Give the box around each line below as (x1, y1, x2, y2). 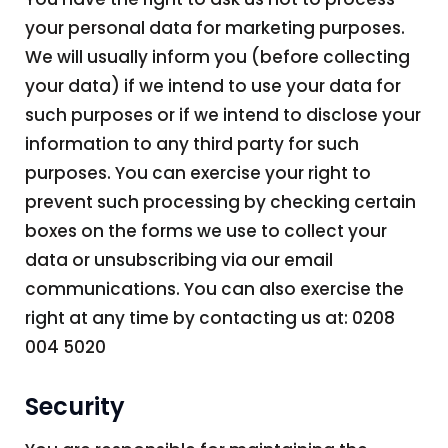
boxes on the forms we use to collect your (25, 218, 387, 243)
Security (25, 389, 125, 423)
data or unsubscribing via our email (25, 247, 333, 272)
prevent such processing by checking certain (25, 189, 416, 214)
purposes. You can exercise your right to (25, 160, 371, 185)
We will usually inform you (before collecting (25, 44, 410, 69)
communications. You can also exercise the (25, 276, 404, 301)
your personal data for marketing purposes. (25, 15, 405, 40)
